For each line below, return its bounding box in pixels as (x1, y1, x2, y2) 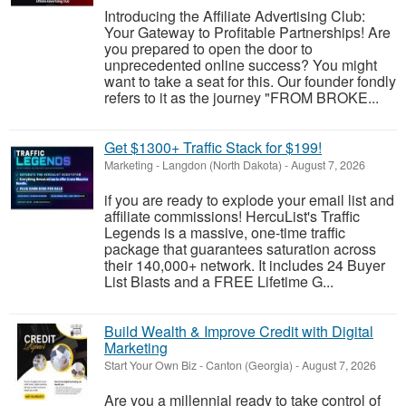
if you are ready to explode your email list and (104, 189, 394, 211)
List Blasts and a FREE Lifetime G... (104, 271, 333, 293)
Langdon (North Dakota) (162, 157, 282, 174)
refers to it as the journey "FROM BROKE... (104, 87, 379, 109)
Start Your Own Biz (104, 357, 197, 374)
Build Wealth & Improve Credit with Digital (104, 321, 373, 343)
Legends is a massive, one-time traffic (104, 222, 345, 244)
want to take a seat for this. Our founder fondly (104, 71, 396, 92)
